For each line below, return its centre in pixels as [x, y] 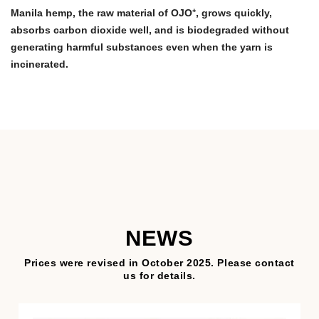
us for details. [159, 276]
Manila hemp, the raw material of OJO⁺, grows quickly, [141, 13]
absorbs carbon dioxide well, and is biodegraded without [150, 30]
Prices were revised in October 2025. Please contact [159, 263]
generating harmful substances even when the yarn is [142, 47]
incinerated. [40, 64]
